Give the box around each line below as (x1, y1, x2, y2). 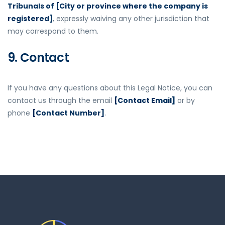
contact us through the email (8, 95, 114, 106)
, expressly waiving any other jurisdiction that (53, 14, 209, 24)
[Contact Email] (114, 95, 175, 106)
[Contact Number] (32, 108, 104, 119)
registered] (8, 14, 53, 24)
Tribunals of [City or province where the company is (8, 1, 208, 12)
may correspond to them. (8, 26, 98, 37)
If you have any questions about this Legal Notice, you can (8, 83, 212, 93)
